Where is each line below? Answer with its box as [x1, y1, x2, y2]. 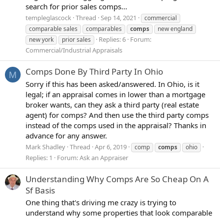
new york [29, 35, 54, 44]
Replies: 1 [26, 153, 53, 163]
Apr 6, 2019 [95, 142, 127, 152]
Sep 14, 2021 [101, 13, 137, 23]
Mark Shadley [26, 142, 65, 152]
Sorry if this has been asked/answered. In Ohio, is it [26, 79, 199, 89]
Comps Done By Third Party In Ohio [26, 65, 163, 77]
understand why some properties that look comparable [26, 208, 212, 218]
